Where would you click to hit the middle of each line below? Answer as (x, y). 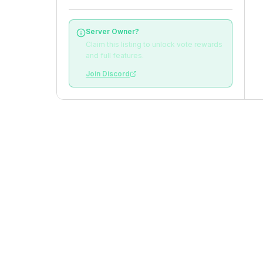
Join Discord (108, 74)
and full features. (115, 55)
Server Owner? (112, 31)
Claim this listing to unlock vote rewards (154, 44)
